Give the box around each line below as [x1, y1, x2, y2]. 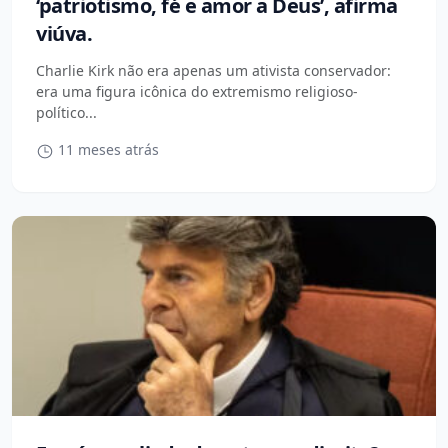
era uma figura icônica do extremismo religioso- [36, 82, 358, 101]
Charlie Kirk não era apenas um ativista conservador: [36, 61, 391, 80]
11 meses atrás [53, 140, 159, 159]
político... [36, 103, 97, 122]
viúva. [36, 20, 92, 47]
